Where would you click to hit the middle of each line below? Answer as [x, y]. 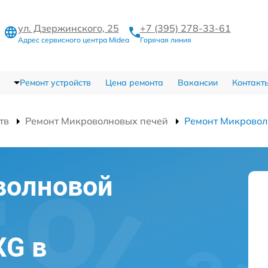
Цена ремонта [134, 82]
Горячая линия [165, 39]
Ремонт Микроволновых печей [97, 121]
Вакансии [197, 82]
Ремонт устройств [55, 82]
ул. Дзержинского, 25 [68, 28]
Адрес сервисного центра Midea [73, 39]
